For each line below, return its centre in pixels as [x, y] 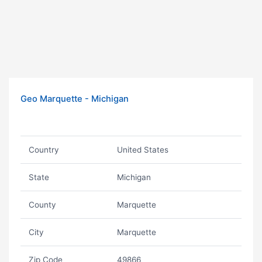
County [42, 205]
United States [142, 150]
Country [44, 150]
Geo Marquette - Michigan [75, 99]
